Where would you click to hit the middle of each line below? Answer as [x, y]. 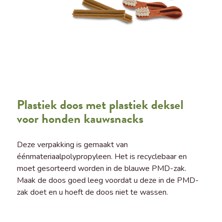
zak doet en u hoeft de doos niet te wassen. [92, 192]
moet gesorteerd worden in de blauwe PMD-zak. [101, 168]
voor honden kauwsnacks [80, 119]
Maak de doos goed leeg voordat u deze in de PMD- [108, 180]
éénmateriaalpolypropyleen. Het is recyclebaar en [102, 156]
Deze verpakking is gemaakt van [72, 144]
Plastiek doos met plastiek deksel [100, 105]
